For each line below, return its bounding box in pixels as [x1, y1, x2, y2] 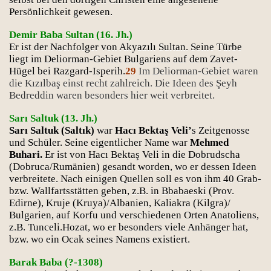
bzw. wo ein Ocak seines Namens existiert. [9, 233, 190, 245]
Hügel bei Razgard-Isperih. [9, 65, 125, 77]
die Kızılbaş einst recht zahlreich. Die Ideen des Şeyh [9, 77, 237, 89]
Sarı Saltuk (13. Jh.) [9, 113, 97, 124]
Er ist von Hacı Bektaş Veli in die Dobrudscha [42, 149, 240, 160]
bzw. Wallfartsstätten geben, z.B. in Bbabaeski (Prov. [9, 185, 234, 197]
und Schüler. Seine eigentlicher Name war [9, 137, 190, 148]
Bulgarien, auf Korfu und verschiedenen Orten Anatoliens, [9, 209, 259, 221]
